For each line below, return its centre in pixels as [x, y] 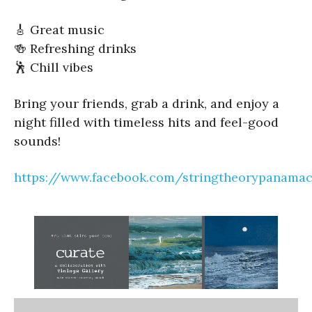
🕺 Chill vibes [54, 67]
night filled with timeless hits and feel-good [146, 122]
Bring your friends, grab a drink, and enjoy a [147, 103]
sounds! [37, 141]
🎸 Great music [59, 29]
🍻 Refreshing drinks [75, 48]
